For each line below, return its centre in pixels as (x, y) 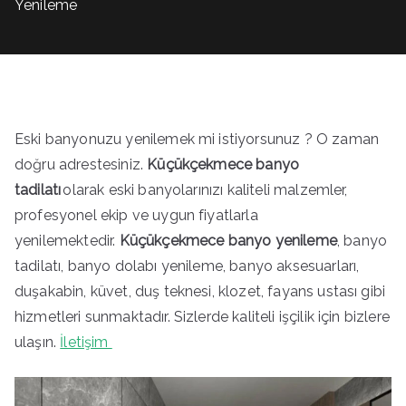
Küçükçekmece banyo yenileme (226, 241)
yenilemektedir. (65, 241)
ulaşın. (38, 343)
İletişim (86, 343)
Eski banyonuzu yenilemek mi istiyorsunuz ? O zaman (197, 140)
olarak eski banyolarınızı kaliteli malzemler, (204, 190)
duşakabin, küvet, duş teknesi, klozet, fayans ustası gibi (200, 292)
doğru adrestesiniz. (81, 165)
